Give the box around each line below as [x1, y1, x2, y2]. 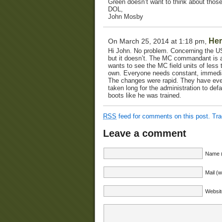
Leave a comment [103, 127, 186, 139]
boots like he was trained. [108, 91, 181, 99]
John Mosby [108, 12, 143, 20]
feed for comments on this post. [116, 112, 210, 120]
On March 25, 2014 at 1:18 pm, [108, 37, 209, 45]
